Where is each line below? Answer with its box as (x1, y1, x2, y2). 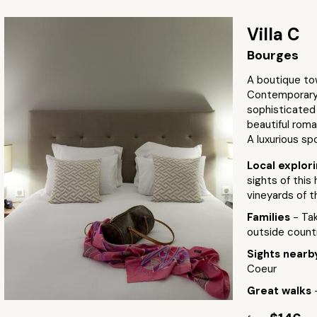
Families (246, 210, 293, 224)
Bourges (246, 47, 299, 64)
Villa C (246, 23, 300, 45)
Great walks (246, 284, 314, 298)
